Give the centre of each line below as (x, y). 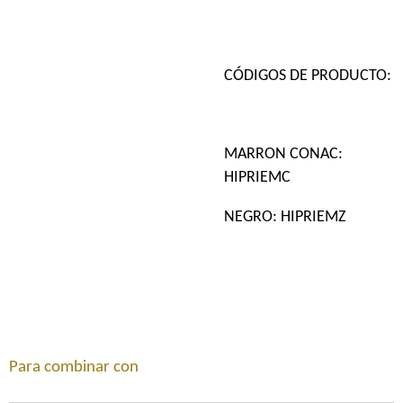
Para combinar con (74, 368)
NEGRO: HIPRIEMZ (285, 218)
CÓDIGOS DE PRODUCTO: (308, 76)
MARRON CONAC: (283, 155)
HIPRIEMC (257, 178)
